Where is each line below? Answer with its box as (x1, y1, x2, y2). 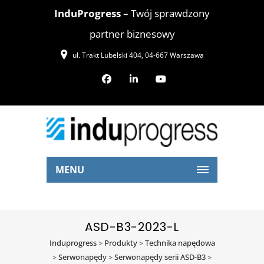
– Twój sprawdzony (121, 6, 210, 20)
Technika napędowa (144, 237, 215, 248)
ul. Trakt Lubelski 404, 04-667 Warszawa (72, 50, 204, 60)
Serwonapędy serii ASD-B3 (114, 252, 206, 262)
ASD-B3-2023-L (85, 219, 179, 235)
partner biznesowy (89, 27, 175, 41)
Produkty (104, 237, 137, 248)
